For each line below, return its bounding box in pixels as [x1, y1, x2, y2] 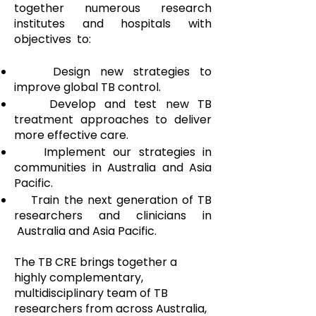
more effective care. [14, 127, 128, 143]
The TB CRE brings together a [14, 254, 177, 270]
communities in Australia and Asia [14, 159, 212, 176]
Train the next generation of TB [14, 192, 212, 208]
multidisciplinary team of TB [14, 285, 168, 301]
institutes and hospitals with [14, 16, 212, 32]
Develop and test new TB [14, 96, 212, 112]
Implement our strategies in [14, 144, 212, 160]
